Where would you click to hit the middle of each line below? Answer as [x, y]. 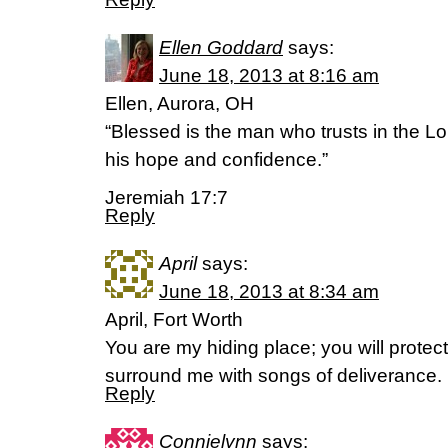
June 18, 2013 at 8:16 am [269, 75]
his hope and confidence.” [216, 159]
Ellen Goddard [221, 47]
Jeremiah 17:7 [166, 197]
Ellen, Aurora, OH [179, 103]
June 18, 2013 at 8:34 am [269, 291]
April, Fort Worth [174, 319]
